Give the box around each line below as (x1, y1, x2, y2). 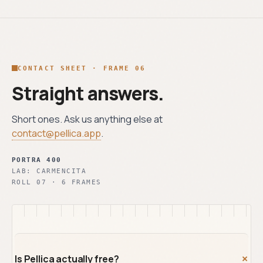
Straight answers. (12, 80, 164, 106)
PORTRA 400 (12, 156, 62, 163)
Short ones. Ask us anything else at (12, 112, 163, 126)
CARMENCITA (36, 167, 87, 174)
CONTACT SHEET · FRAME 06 (18, 64, 146, 72)
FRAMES (66, 178, 102, 186)
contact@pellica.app (12, 126, 101, 140)
